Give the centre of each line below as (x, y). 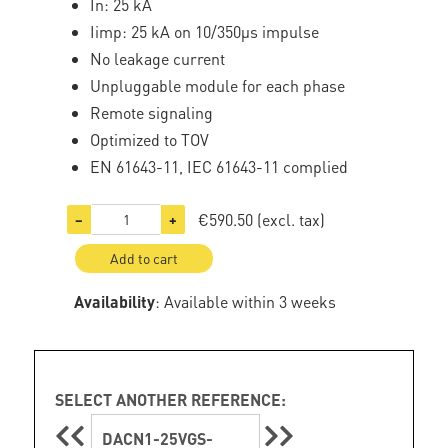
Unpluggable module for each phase (218, 85)
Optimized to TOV (150, 139)
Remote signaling (152, 112)
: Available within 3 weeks (246, 301)
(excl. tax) (291, 219)
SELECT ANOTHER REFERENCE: (171, 399)
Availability (115, 301)
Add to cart (144, 258)
